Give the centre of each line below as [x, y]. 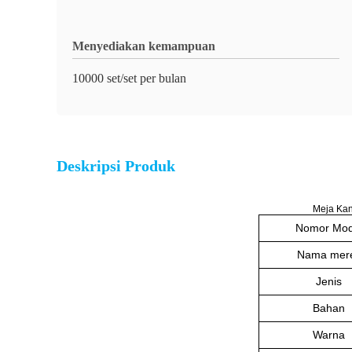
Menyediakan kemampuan [144, 46]
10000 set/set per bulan [129, 78]
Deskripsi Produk [116, 166]
